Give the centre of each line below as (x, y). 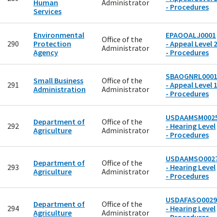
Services (47, 11)
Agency (46, 53)
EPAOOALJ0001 (191, 35)
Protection (52, 44)
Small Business (58, 81)
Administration (60, 89)
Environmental (59, 35)
